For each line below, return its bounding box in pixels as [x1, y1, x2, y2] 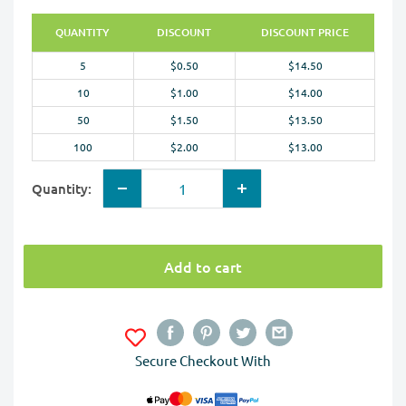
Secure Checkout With [135, 352, 271, 370]
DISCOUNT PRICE [260, 24, 349, 41]
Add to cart [164, 256, 242, 277]
